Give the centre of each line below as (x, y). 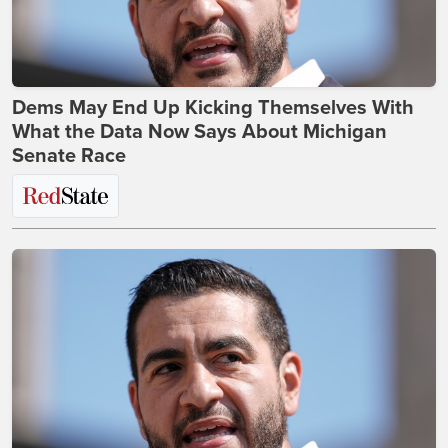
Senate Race (69, 155)
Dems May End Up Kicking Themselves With (213, 107)
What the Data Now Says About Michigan (199, 131)
